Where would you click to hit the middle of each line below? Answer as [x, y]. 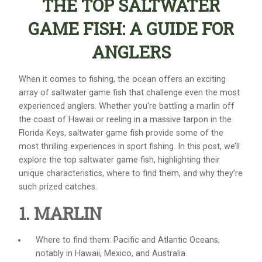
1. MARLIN [60, 213]
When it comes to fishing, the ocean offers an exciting [122, 79]
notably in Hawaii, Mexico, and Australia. [111, 254]
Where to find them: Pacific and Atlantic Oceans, [127, 240]
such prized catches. [58, 187]
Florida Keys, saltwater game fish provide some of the [121, 133]
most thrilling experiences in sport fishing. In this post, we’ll [129, 146]
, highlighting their [187, 160]
